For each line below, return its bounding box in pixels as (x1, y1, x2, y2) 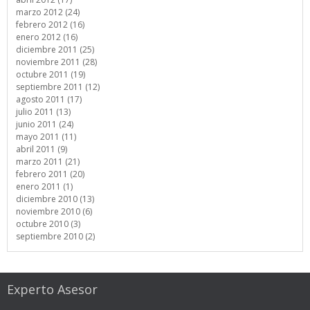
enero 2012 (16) (16, 31, 77, 43)
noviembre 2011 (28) (16, 56, 97, 68)
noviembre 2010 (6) (16, 206, 92, 217)
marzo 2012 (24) (16, 6, 80, 18)
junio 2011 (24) (16, 118, 73, 130)
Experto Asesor (7, 281, 98, 298)
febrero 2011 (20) (16, 168, 84, 180)
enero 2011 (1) (16, 181, 73, 192)
